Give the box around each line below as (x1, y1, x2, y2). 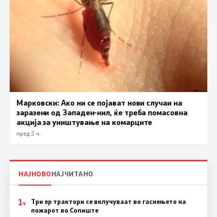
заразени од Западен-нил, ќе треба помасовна (16, 107, 187, 117)
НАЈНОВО (18, 169, 51, 179)
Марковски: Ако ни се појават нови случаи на (16, 97, 182, 108)
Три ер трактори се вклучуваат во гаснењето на (31, 197, 186, 206)
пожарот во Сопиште (31, 206, 98, 215)
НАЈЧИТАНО (51, 169, 93, 179)
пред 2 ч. (16, 129, 40, 137)
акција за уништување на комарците (16, 116, 153, 127)
